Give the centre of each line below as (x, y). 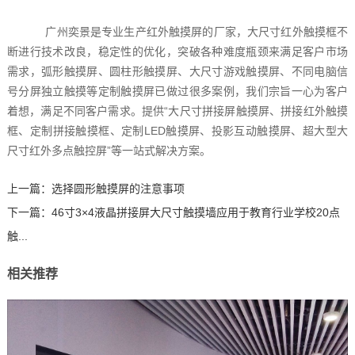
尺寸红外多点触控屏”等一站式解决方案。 (109, 151)
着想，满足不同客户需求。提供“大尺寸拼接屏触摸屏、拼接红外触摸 (177, 111)
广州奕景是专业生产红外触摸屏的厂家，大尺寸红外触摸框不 (190, 32)
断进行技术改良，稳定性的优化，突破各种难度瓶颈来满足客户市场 (177, 52)
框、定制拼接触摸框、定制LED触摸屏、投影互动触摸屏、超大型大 (177, 131)
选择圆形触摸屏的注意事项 (118, 189)
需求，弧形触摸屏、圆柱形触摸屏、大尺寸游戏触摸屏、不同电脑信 (177, 72)
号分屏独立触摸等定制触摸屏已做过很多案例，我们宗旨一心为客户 (177, 92)
